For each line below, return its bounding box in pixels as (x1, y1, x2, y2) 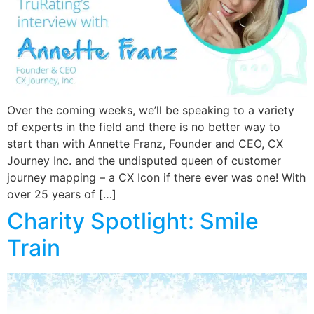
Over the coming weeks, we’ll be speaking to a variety (7, 103, 294, 118)
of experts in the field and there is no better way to (7, 120, 280, 135)
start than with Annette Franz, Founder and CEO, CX (7, 137, 283, 151)
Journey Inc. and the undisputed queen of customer (7, 153, 281, 168)
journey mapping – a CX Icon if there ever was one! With (7, 170, 306, 185)
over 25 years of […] (7, 187, 116, 202)
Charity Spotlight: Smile (7, 207, 259, 235)
